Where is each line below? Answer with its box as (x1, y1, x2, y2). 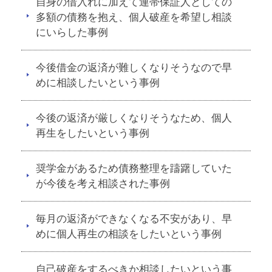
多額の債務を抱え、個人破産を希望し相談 (36, 12, 232, 23)
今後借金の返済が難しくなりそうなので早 (36, 62, 232, 73)
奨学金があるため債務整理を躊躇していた (36, 163, 232, 174)
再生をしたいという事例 (36, 127, 149, 139)
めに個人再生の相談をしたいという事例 (36, 228, 222, 240)
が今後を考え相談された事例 (36, 178, 170, 189)
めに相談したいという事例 (36, 77, 160, 89)
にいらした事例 (36, 27, 108, 38)
